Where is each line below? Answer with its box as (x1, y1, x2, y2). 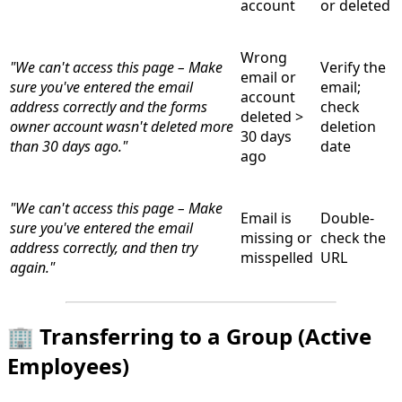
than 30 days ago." (10, 135, 127, 156)
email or (240, 66, 296, 87)
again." (10, 257, 55, 277)
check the (320, 227, 386, 248)
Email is (240, 207, 292, 228)
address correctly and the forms (10, 96, 207, 117)
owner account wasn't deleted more (10, 116, 233, 136)
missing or (240, 227, 312, 248)
